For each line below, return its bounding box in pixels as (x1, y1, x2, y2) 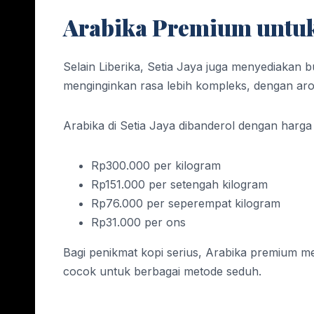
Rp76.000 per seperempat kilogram (91, 196, 280, 210)
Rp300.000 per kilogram (91, 158, 221, 172)
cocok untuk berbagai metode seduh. (63, 264, 261, 278)
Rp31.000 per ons (91, 214, 186, 229)
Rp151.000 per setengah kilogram (91, 177, 268, 191)
